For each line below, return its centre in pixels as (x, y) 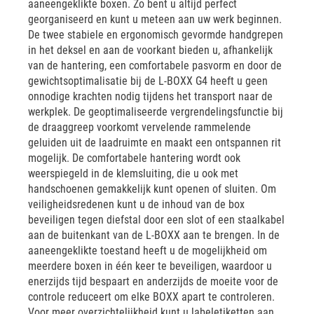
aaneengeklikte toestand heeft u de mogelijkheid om (148, 251)
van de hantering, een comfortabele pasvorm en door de (155, 66)
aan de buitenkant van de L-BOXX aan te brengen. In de (154, 235)
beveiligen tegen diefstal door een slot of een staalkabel (156, 220)
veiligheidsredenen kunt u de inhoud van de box (136, 204)
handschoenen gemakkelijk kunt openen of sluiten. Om (152, 189)
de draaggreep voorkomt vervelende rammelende (139, 127)
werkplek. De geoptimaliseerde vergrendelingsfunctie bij (156, 112)
